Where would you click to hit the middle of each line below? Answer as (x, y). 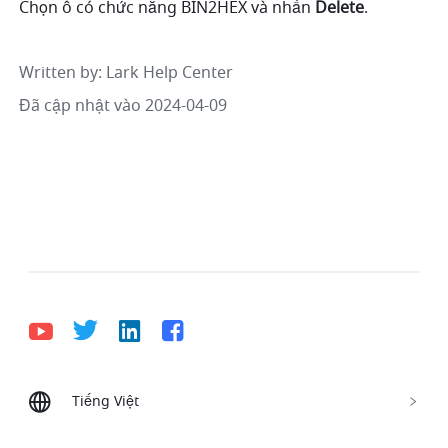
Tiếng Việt (106, 401)
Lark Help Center (170, 73)
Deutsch (225, 424)
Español (387, 424)
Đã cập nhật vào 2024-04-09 (123, 106)
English (308, 424)
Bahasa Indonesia (100, 424)
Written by (59, 73)
